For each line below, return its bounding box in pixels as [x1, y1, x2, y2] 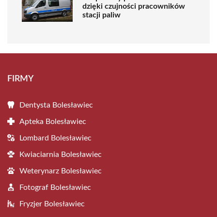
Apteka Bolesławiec [19, 118, 86, 125]
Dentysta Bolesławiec [19, 101, 93, 109]
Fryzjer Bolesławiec [19, 200, 85, 208]
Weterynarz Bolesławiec [19, 167, 102, 175]
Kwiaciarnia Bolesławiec [19, 151, 102, 158]
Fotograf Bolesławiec [19, 184, 91, 191]
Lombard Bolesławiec [19, 134, 92, 142]
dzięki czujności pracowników [82, 2, 185, 10]
